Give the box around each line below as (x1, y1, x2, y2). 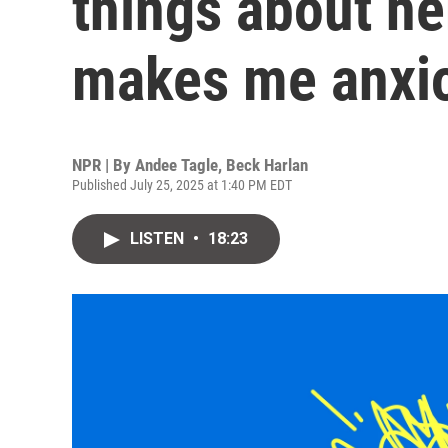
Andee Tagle (135, 155, 218, 175)
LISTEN (130, 229, 188, 248)
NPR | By (72, 155, 135, 175)
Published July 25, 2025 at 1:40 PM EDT (72, 177, 292, 193)
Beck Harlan (226, 155, 308, 175)
